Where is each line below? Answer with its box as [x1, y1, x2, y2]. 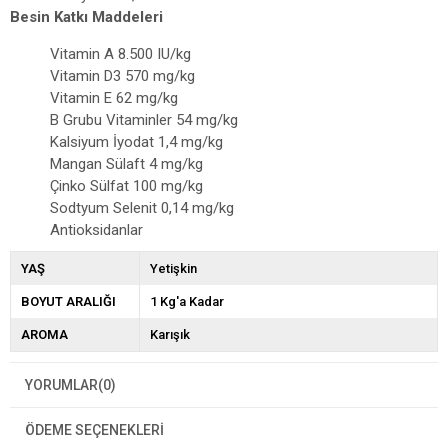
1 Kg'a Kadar [149, 294, 224, 310]
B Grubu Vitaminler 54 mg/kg [50, 111, 238, 130]
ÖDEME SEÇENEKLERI [25, 422, 164, 439]
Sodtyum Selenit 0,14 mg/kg [50, 199, 234, 218]
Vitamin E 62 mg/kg [50, 89, 178, 108]
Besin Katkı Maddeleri [10, 8, 163, 27]
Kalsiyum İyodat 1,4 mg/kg [50, 133, 223, 152]
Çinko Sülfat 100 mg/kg [50, 177, 203, 196]
